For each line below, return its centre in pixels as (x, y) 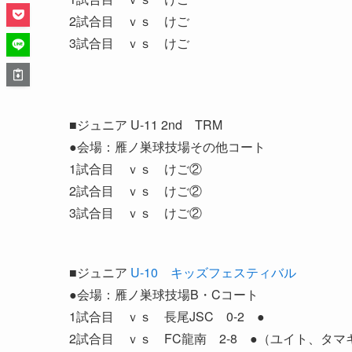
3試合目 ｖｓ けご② (136, 212)
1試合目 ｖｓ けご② (136, 168)
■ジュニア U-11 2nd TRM (146, 124)
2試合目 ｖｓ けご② (136, 190)
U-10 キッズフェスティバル (213, 272)
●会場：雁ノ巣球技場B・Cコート (164, 294)
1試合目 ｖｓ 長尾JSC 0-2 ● (167, 316)
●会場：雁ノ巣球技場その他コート (167, 146)
